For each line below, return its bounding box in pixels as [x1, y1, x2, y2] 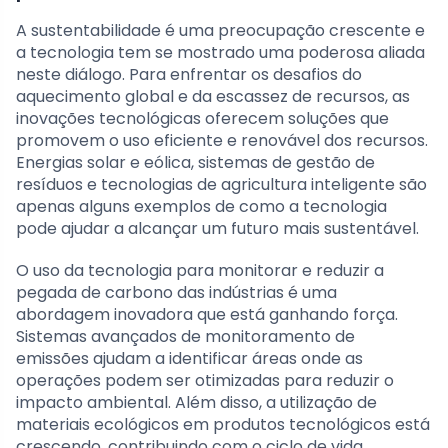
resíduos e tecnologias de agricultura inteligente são [16, 172, 427, 196]
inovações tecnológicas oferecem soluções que [16, 106, 389, 130]
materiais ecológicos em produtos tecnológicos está [16, 412, 430, 436]
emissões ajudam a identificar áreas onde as [16, 346, 363, 370]
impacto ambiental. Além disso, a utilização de [16, 390, 377, 414]
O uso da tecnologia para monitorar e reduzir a [16, 258, 384, 282]
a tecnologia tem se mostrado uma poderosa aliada [16, 40, 425, 64]
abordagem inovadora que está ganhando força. [16, 302, 398, 326]
